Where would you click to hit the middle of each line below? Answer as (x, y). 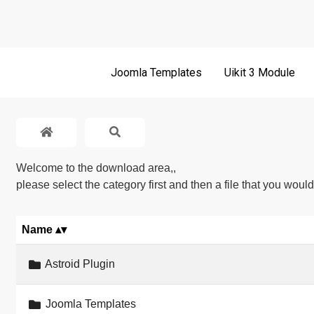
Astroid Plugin (78, 264)
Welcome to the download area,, (96, 168)
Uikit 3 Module (260, 72)
